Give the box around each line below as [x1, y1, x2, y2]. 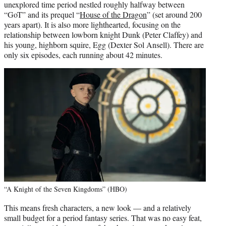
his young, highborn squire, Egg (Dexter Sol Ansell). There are [4, 39, 204, 50]
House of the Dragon [80, 9, 147, 20]
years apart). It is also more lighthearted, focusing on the [4, 19, 181, 30]
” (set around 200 [147, 9, 202, 20]
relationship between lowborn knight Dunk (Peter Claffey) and [4, 29, 202, 40]
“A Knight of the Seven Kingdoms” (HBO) [4, 184, 127, 194]
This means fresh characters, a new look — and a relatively [4, 202, 191, 213]
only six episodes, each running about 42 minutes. [4, 49, 162, 60]
